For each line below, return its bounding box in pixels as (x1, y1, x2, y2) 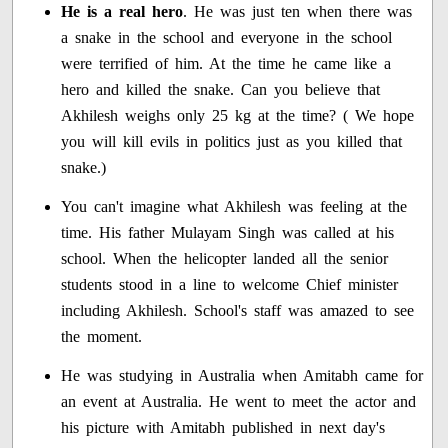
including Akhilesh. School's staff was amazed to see (61, 301, 415, 319)
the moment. (61, 327, 143, 345)
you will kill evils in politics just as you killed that (61, 132, 403, 150)
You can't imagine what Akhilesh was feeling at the (61, 197, 408, 215)
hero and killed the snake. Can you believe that (61, 80, 381, 98)
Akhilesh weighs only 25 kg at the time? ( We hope (61, 106, 415, 124)
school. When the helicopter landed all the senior (61, 249, 389, 267)
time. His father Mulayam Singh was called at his (61, 223, 395, 241)
